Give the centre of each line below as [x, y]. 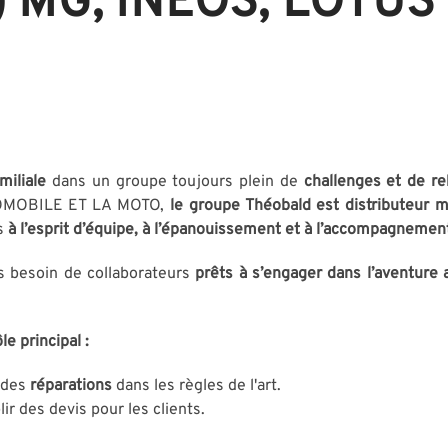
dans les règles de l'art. [198, 385]
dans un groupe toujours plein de [175, 181]
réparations [71, 385]
